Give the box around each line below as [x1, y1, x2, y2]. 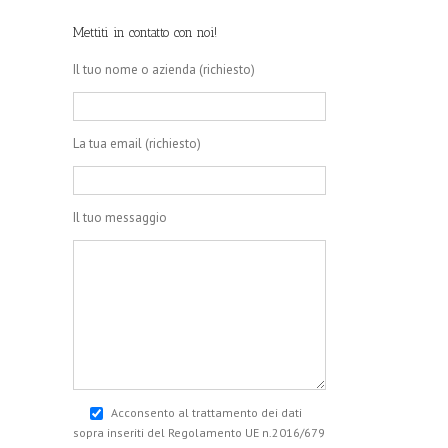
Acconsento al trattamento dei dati [111, 405, 302, 420]
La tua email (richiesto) [73, 135, 201, 152]
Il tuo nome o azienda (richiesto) [73, 61, 255, 78]
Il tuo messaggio [73, 209, 167, 226]
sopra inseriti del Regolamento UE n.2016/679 [73, 425, 325, 441]
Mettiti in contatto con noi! [73, 25, 217, 40]
